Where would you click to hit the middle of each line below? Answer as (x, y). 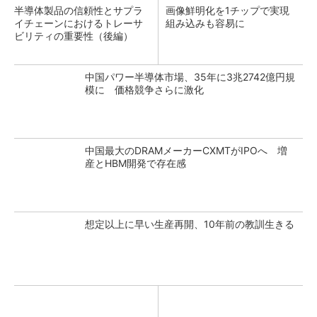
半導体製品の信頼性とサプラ (79, 10)
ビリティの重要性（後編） (74, 36)
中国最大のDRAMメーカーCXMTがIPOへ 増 (186, 150)
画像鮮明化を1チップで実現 (232, 10)
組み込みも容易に (205, 23)
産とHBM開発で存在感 (136, 163)
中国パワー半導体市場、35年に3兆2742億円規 (190, 77)
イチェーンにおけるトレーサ (79, 23)
